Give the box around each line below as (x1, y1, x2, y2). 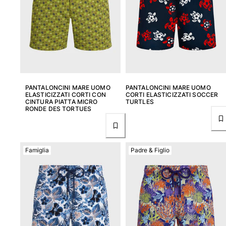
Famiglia (25, 146, 49, 154)
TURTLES (126, 98, 154, 106)
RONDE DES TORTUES (25, 105, 92, 113)
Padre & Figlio (131, 146, 169, 154)
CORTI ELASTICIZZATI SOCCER (126, 91, 218, 99)
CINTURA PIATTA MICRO (25, 98, 98, 106)
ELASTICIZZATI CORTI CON (25, 91, 106, 99)
